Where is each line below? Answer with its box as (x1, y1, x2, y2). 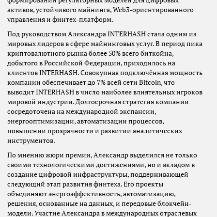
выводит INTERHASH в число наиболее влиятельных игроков (7, 88, 202, 97)
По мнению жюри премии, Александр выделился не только (7, 151, 197, 160)
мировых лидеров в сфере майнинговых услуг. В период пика (7, 39, 202, 48)
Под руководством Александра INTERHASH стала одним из (7, 30, 197, 39)
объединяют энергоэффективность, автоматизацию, (7, 189, 175, 199)
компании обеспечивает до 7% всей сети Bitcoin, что (7, 78, 175, 87)
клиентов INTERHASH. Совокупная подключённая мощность (7, 68, 202, 77)
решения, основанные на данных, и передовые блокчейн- (7, 199, 192, 208)
